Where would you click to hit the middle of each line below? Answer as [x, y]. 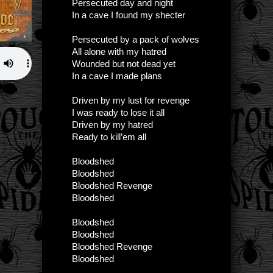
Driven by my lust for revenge [131, 100]
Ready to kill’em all [109, 137]
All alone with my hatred [119, 51]
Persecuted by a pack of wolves [136, 39]
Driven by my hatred [112, 125]
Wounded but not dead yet [124, 64]
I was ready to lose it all [118, 112]
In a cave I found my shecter [129, 15]
